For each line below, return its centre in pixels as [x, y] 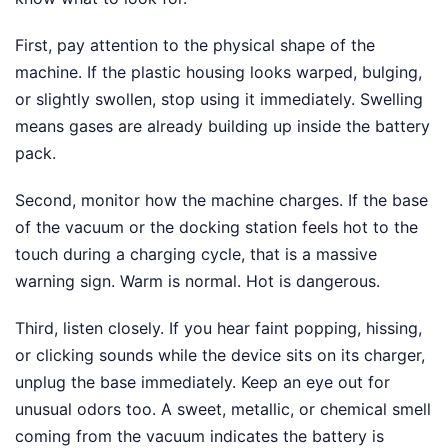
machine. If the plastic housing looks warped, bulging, [218, 72]
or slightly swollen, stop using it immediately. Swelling [219, 99]
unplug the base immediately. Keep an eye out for [202, 382]
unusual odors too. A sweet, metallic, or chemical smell [223, 409]
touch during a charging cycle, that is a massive [196, 254]
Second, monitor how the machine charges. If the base [221, 200]
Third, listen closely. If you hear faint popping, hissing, [218, 328]
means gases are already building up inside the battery [222, 126]
